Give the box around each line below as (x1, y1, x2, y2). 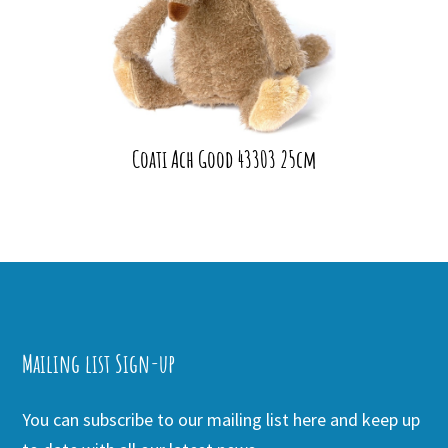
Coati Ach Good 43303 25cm (132, 143, 316, 174)
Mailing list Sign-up (22, 347, 176, 379)
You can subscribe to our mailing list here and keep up (22, 407, 421, 431)
